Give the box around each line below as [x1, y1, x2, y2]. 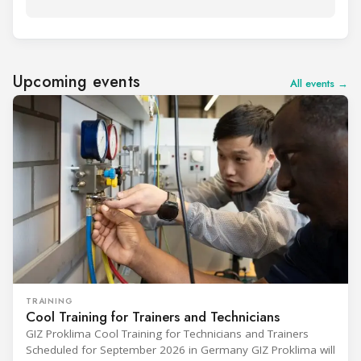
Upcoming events [13, 69, 140, 93]
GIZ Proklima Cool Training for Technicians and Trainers [26, 326, 309, 341]
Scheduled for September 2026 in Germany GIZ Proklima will [26, 342, 335, 357]
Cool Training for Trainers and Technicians [26, 306, 280, 326]
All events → [290, 75, 348, 91]
